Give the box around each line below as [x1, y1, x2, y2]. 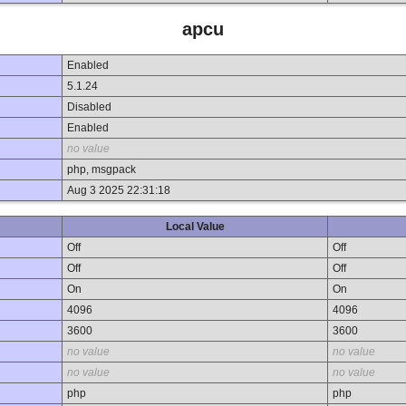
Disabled [67, 101, 111, 114]
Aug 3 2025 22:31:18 [67, 184, 170, 198]
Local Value [165, 220, 225, 234]
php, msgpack [67, 163, 136, 177]
